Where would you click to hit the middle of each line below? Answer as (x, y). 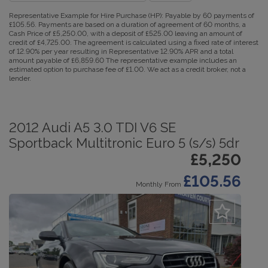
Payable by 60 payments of (209, 16)
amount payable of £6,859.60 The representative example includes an (123, 60)
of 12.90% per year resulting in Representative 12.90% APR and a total (121, 51)
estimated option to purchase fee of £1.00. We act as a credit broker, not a (127, 69)
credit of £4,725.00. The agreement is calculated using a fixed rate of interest (134, 42)
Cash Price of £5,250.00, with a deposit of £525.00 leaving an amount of (126, 33)
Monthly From (159, 184)
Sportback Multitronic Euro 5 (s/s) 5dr (124, 143)
